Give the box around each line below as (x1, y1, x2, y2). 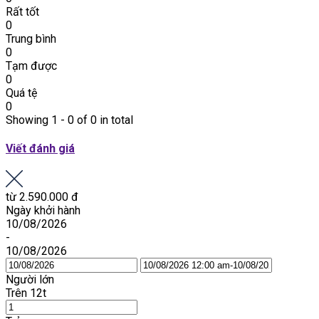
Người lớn (6, 273, 54, 287)
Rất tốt (6, 4, 39, 19)
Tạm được (6, 58, 57, 73)
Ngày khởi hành (6, 204, 80, 218)
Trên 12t (6, 286, 46, 300)
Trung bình (6, 31, 56, 46)
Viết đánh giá (6, 141, 75, 155)
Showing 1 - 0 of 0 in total (6, 113, 133, 127)
